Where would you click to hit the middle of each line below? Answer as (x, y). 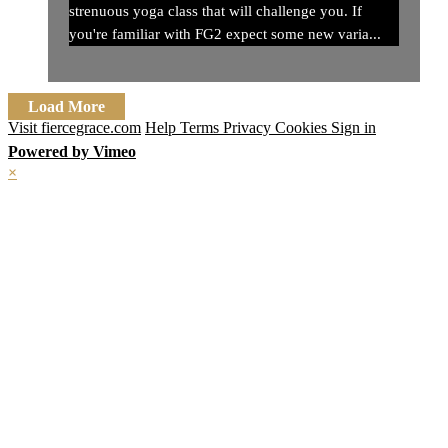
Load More (66, 106)
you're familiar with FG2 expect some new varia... (225, 33)
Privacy (249, 127)
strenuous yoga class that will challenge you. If (215, 10)
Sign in (353, 127)
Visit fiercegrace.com (74, 127)
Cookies (303, 127)
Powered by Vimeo (72, 151)
